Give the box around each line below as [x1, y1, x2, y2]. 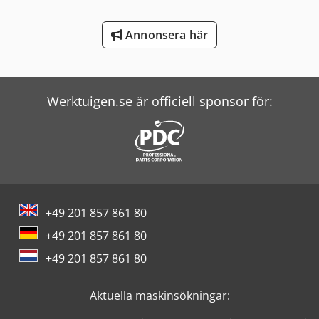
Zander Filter [20, 33, 88, 49]
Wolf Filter [20, 4, 74, 20]
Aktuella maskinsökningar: [89, 288, 230, 303]
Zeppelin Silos [20, 62, 94, 78]
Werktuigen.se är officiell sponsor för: [46, 93, 273, 110]
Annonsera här [122, 27, 209, 43]
